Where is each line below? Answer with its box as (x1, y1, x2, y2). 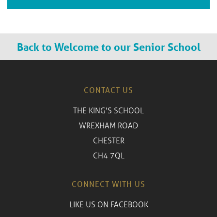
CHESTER (93, 135, 124, 146)
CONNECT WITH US (72, 178, 145, 189)
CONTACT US (84, 85, 133, 95)
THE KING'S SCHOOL (73, 105, 144, 116)
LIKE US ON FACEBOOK (69, 199, 148, 209)
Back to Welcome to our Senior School (16, 40, 201, 53)
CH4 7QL (93, 150, 124, 161)
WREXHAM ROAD (79, 120, 138, 131)
